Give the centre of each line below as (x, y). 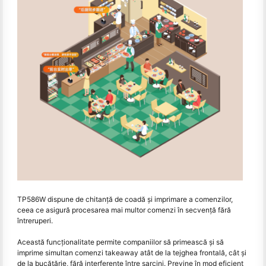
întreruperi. (35, 220)
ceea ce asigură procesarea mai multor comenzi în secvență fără (124, 210)
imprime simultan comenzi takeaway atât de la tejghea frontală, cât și (132, 252)
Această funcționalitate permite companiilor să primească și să (121, 242)
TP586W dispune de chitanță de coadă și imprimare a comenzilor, (125, 199)
